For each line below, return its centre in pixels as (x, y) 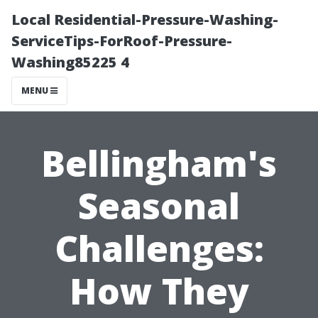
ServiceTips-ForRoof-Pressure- (122, 41)
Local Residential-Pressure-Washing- (145, 20)
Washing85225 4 (70, 62)
